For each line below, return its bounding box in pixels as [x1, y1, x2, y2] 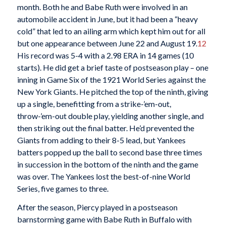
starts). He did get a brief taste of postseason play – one [17, 62, 208, 72]
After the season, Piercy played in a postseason [17, 202, 178, 212]
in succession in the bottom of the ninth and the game [17, 159, 198, 169]
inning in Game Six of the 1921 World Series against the [17, 74, 206, 84]
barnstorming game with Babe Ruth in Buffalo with [17, 214, 192, 224]
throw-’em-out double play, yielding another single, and [17, 110, 204, 121]
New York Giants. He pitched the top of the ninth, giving [17, 86, 208, 96]
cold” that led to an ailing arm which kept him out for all [17, 26, 205, 36]
